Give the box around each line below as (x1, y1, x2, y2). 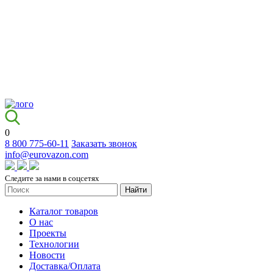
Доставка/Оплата (29, 261, 101, 271)
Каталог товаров (29, 206, 98, 216)
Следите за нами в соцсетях (5, 174, 99, 183)
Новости (29, 250, 65, 260)
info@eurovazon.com (5, 149, 88, 160)
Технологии (29, 239, 79, 249)
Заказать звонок (71, 138, 137, 149)
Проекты (29, 228, 66, 238)
